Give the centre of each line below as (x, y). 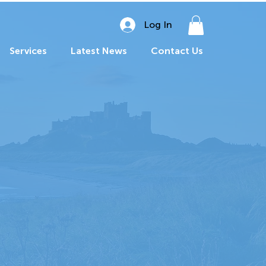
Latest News (99, 51)
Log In (158, 25)
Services (28, 51)
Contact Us (177, 51)
